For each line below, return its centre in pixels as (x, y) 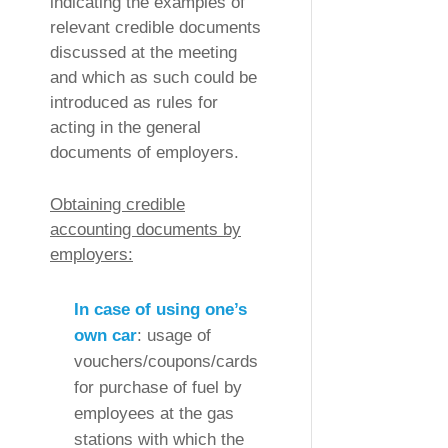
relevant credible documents (155, 27)
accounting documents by (145, 230)
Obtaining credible (117, 205)
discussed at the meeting (143, 52)
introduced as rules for (134, 102)
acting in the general (125, 127)
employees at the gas (154, 414)
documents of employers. (144, 152)
